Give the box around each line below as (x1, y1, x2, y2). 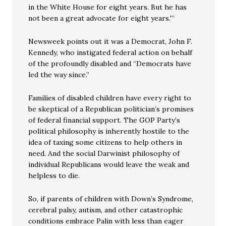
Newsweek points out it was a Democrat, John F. (28, 37, 193, 46)
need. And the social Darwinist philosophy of (28, 149, 180, 158)
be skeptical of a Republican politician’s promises (28, 104, 194, 114)
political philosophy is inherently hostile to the (28, 127, 190, 136)
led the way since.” (28, 70, 90, 79)
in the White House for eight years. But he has (28, 3, 187, 12)
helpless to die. (28, 171, 80, 180)
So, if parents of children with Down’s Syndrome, (28, 194, 194, 203)
